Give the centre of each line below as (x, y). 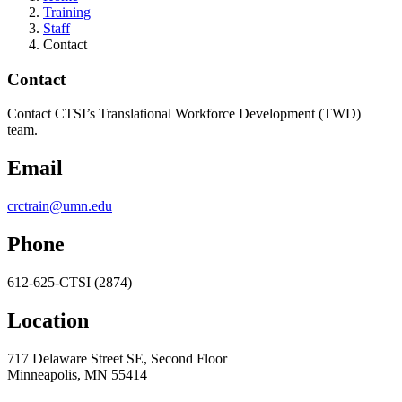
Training (67, 12)
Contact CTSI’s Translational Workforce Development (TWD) (184, 114)
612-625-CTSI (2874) (70, 282)
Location (48, 320)
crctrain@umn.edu (60, 206)
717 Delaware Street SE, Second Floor (117, 358)
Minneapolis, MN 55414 (77, 374)
